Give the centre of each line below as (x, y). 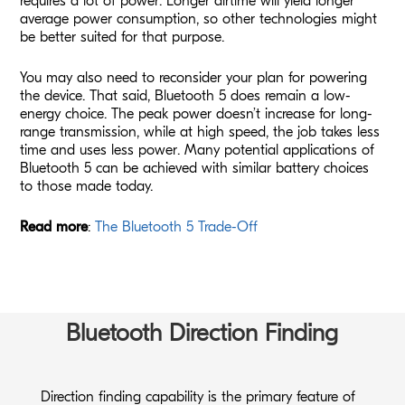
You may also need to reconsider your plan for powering (194, 77)
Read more (54, 226)
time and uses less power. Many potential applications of (198, 150)
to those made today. (87, 186)
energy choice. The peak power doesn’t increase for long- (197, 113)
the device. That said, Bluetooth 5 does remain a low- (186, 95)
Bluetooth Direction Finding (202, 333)
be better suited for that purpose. (122, 37)
